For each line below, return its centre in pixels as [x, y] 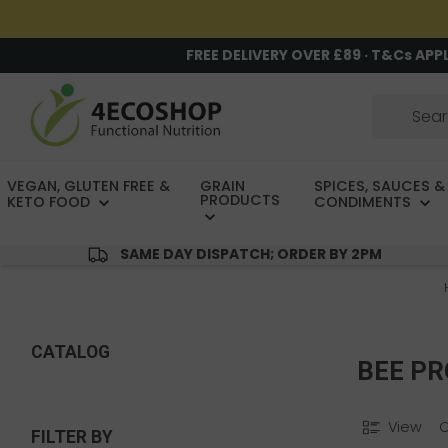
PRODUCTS [240, 200]
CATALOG [70, 352]
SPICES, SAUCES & [379, 186]
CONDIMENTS [364, 202]
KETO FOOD [50, 202]
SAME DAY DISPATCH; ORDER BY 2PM [250, 254]
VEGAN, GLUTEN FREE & [88, 186]
